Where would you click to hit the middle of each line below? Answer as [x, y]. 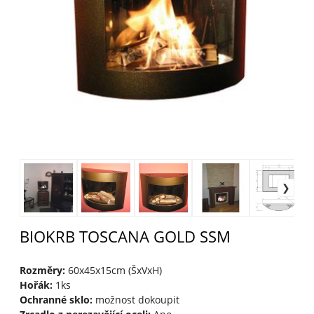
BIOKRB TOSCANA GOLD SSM [125, 237]
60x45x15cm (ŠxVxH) [113, 271]
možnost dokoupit [136, 300]
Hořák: [36, 285]
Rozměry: [42, 271]
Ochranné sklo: [56, 300]
